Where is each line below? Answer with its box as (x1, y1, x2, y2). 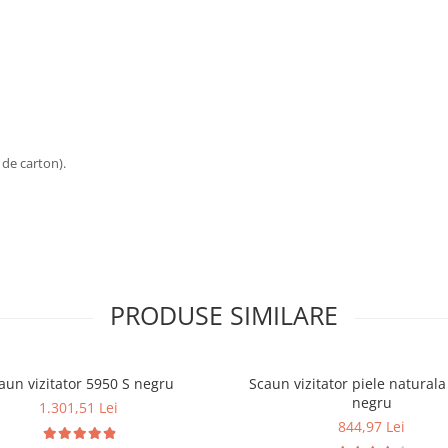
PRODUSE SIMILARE (110, 298, 338, 332)
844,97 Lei (338, 417, 405, 436)
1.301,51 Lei (39, 398, 118, 417)
